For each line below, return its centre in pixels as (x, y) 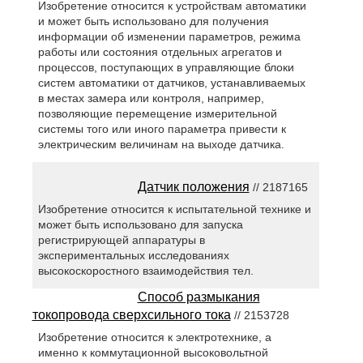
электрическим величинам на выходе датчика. (161, 145)
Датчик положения (193, 187)
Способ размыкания (199, 297)
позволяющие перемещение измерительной (157, 114)
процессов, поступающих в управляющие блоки (166, 68)
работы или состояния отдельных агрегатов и (160, 52)
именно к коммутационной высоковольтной (153, 353)
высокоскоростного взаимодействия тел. (145, 271)
